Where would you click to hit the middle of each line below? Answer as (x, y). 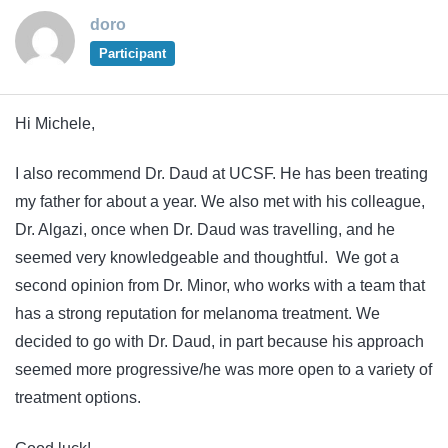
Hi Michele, (55, 123)
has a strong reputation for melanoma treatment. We (197, 314)
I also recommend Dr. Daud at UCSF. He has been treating (221, 174)
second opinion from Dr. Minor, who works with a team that (220, 286)
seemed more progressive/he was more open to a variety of (223, 370)
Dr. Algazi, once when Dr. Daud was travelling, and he (205, 230)
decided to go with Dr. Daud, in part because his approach (219, 342)
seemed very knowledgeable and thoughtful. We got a (207, 258)
